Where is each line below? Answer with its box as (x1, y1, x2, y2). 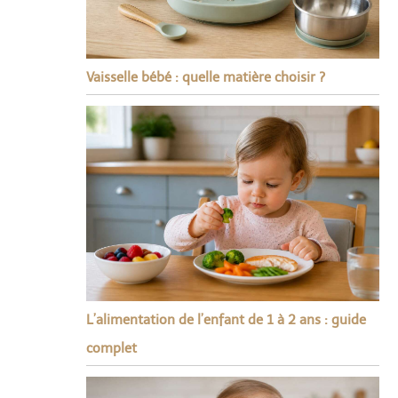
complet (85, 339, 137, 356)
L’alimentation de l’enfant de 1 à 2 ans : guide (85, 311, 366, 328)
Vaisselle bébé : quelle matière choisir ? (85, 68, 325, 85)
